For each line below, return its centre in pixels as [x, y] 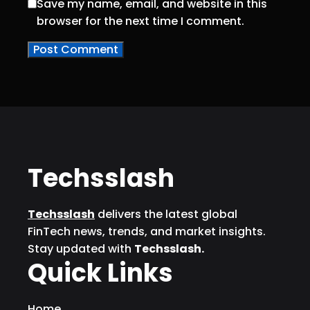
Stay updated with [81, 249]
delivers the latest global [166, 215]
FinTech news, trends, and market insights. [147, 232]
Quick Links [100, 273]
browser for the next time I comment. [140, 21]
